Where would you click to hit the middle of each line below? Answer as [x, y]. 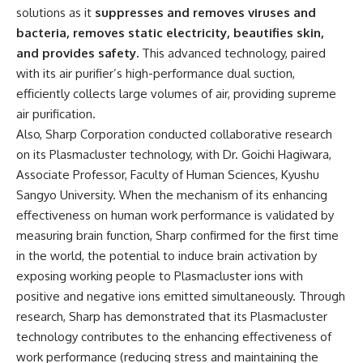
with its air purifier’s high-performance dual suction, [156, 74]
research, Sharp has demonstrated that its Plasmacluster [172, 317]
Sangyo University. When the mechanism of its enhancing [172, 195]
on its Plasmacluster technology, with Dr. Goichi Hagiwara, [174, 155]
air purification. [58, 114]
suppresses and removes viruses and [205, 13]
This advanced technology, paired [232, 53]
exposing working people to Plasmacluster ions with [160, 276]
